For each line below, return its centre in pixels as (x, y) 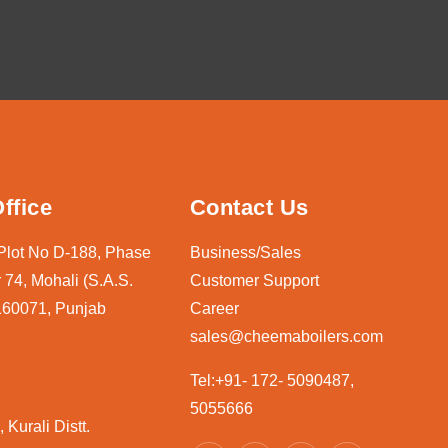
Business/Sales (245, 253)
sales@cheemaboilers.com (286, 337)
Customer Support (254, 281)
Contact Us (249, 208)
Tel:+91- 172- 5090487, (271, 381)
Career (214, 309)
